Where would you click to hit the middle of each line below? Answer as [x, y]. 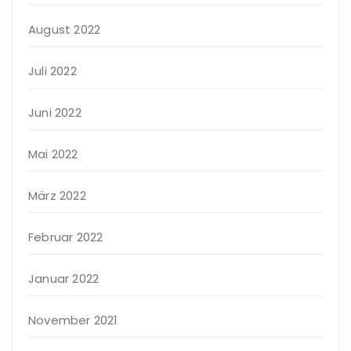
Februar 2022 [66, 237]
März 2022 [57, 196]
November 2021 [73, 320]
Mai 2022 [53, 154]
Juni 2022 [55, 113]
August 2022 [65, 30]
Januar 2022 [64, 279]
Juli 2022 [52, 71]
